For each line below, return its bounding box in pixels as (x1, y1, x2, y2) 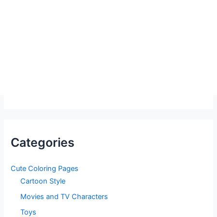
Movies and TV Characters (20, 192, 108, 201)
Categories (11, 135, 75, 150)
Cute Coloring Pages (11, 164, 79, 173)
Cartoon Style (20, 177, 66, 186)
